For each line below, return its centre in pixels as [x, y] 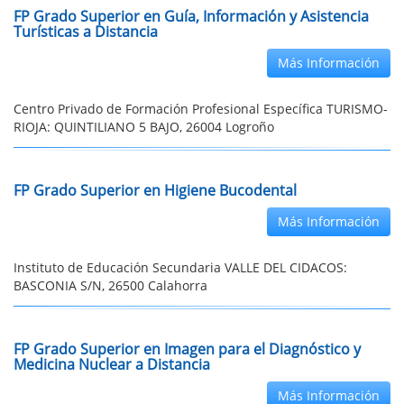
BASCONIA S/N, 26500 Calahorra [110, 285]
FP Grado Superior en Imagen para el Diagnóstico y [187, 349]
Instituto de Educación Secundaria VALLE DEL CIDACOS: [180, 267]
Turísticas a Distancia [86, 32]
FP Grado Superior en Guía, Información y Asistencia [191, 16]
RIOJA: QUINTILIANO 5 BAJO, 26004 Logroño [144, 127]
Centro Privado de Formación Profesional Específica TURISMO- [201, 109]
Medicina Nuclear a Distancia [112, 364]
